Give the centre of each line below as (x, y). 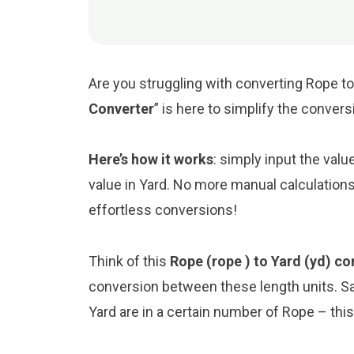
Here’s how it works (151, 160)
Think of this (129, 261)
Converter (121, 108)
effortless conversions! (163, 210)
